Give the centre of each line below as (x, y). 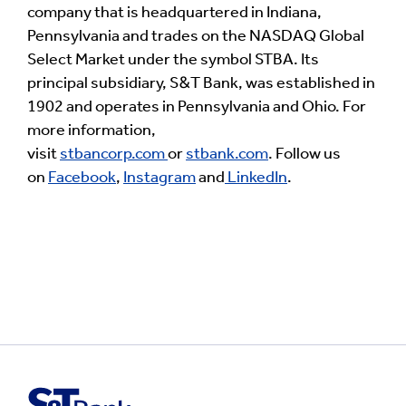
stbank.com (227, 155)
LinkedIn (256, 178)
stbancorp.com (114, 155)
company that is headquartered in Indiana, (174, 13)
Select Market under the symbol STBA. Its (173, 60)
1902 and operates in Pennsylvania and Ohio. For (197, 107)
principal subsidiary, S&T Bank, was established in (201, 84)
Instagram (159, 178)
